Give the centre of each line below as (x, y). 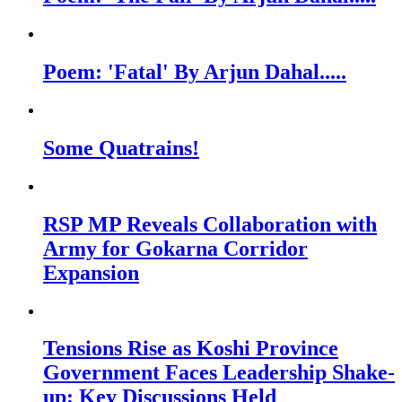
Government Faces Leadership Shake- (219, 373)
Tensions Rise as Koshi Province (191, 349)
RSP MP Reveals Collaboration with (210, 224)
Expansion (91, 272)
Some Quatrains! (121, 148)
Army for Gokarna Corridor (175, 248)
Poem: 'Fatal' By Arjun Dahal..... (195, 71)
